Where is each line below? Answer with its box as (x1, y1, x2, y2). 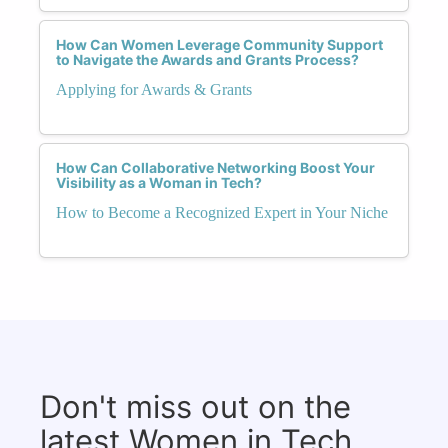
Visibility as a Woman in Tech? (56, 173, 262, 191)
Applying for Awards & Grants (56, 80, 252, 98)
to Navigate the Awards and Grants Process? (56, 50, 359, 68)
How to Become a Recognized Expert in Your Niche (56, 203, 388, 221)
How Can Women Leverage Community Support (56, 35, 383, 53)
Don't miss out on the (40, 387, 351, 425)
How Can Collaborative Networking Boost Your (56, 158, 375, 176)
